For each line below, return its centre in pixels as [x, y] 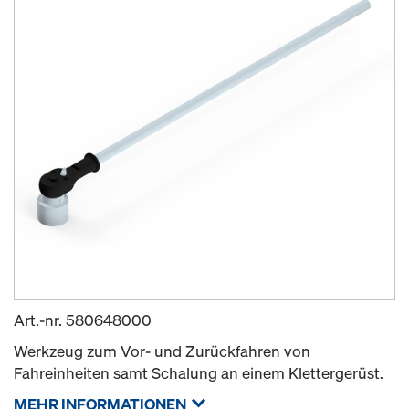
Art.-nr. [40, 320]
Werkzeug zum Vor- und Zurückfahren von [162, 351]
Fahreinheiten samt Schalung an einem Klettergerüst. [199, 373]
